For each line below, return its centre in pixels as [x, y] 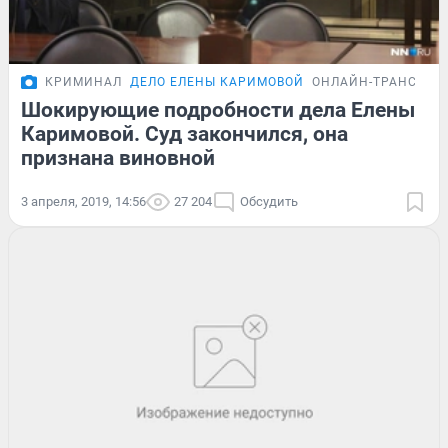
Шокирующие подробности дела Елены [218, 109]
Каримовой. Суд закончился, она [184, 133]
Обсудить [269, 201]
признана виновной [118, 157]
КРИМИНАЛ [83, 81]
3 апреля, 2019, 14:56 [83, 201]
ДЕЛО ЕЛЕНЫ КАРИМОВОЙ [217, 81]
